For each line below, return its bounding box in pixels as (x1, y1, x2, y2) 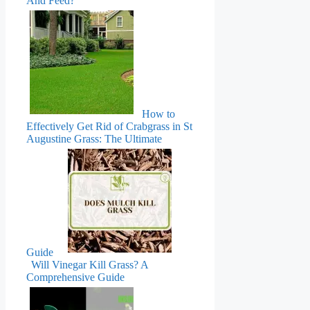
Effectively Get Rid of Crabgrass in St (26, 120, 192, 133)
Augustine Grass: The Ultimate (26, 133, 162, 145)
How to (142, 108, 175, 120)
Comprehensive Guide (26, 271, 125, 284)
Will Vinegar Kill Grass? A (31, 259, 148, 271)
